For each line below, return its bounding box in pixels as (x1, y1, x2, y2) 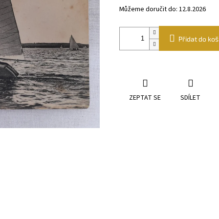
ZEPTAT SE (129, 93, 161, 103)
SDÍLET (180, 93, 200, 103)
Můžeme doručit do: (119, 4, 177, 15)
